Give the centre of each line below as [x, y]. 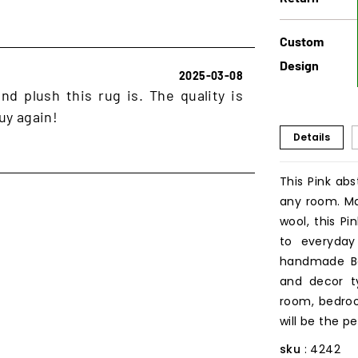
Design [299, 65]
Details [312, 137]
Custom [302, 41]
